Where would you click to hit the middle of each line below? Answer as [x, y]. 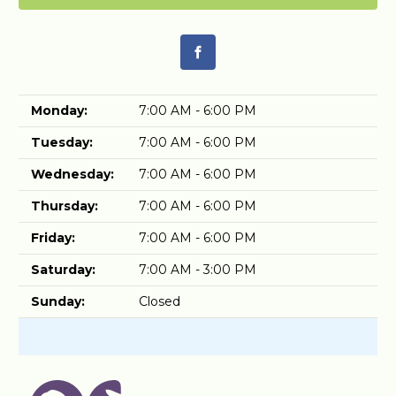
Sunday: [58, 301]
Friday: [53, 237]
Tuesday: [62, 142]
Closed [160, 301]
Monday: [59, 110]
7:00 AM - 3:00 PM [198, 269]
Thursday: [65, 206]
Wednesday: [72, 174]
